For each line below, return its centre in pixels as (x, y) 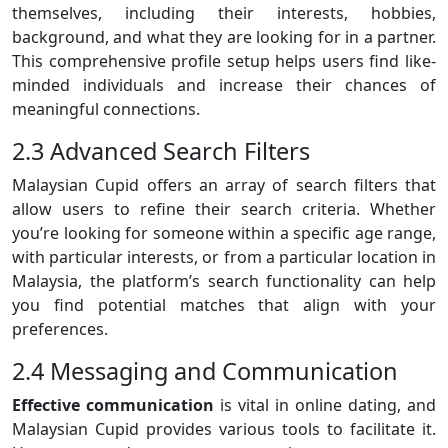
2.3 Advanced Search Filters (161, 151)
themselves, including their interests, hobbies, (224, 13)
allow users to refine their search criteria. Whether (224, 209)
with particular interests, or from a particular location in (224, 257)
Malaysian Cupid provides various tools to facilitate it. (224, 429)
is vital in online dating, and (325, 405)
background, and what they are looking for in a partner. (224, 37)
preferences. (60, 329)
